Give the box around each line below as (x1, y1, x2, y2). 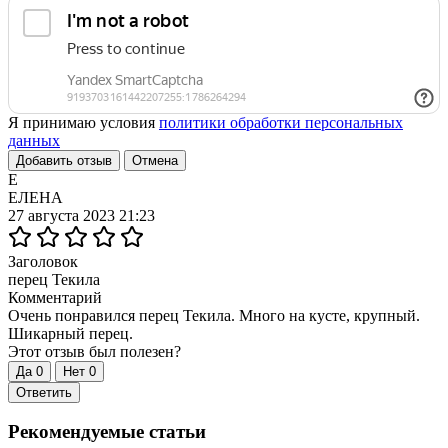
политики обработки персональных (159, 113, 403, 131)
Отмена (132, 152, 178, 168)
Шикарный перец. (8, 324, 133, 342)
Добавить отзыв (16, 152, 112, 168)
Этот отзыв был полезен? (8, 342, 181, 360)
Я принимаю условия (8, 113, 159, 131)
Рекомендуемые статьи (8, 421, 206, 443)
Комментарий (8, 288, 102, 306)
